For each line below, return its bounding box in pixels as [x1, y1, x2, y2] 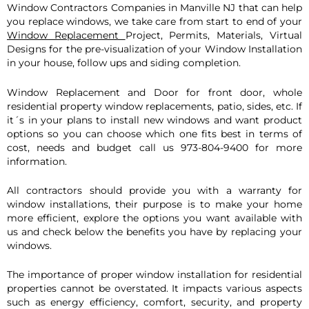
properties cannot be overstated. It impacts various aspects [7, 282, 302, 295]
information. [7, 154, 67, 168]
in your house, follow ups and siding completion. [7, 57, 241, 70]
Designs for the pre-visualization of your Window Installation [7, 43, 302, 56]
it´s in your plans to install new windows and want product [7, 113, 302, 126]
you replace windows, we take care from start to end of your [7, 15, 302, 28]
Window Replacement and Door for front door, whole [7, 86, 302, 99]
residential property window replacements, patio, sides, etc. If [7, 99, 302, 112]
